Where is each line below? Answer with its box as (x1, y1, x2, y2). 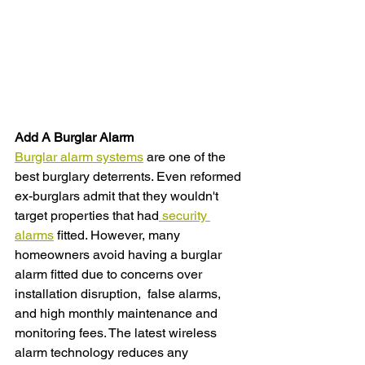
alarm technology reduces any (15, 345, 191, 361)
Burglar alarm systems (15, 149, 143, 165)
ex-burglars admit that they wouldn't (15, 188, 222, 204)
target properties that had (15, 208, 159, 224)
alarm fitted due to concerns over (15, 266, 205, 283)
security (159, 208, 210, 224)
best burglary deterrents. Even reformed (15, 169, 244, 185)
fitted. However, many (54, 227, 183, 244)
